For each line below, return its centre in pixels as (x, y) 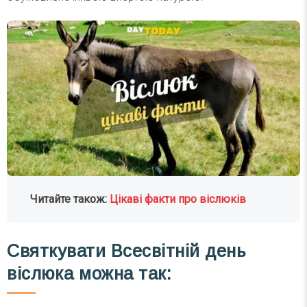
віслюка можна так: (89, 274)
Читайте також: (70, 199)
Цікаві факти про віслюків (178, 199)
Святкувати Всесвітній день (126, 251)
